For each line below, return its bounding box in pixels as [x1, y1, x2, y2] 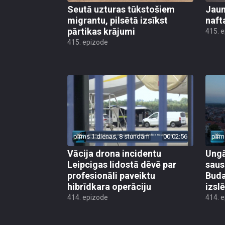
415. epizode [67, 38, 108, 47]
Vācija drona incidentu [67, 148, 161, 159]
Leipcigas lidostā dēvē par [67, 159, 176, 170]
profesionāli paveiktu [67, 170, 155, 181]
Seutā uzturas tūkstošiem [67, 4, 175, 15]
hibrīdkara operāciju [67, 181, 151, 192]
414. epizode [67, 193, 108, 201]
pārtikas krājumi [67, 26, 135, 37]
